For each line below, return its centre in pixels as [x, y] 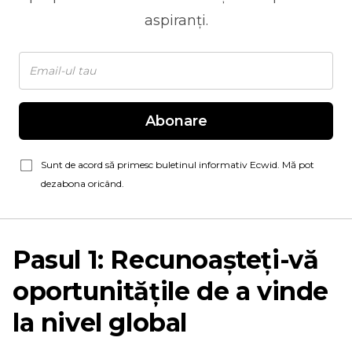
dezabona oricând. [82, 183]
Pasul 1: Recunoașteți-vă [166, 260]
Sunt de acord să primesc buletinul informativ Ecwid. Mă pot [178, 165]
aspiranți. [176, 20]
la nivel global [100, 323]
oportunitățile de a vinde [171, 291]
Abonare [176, 121]
